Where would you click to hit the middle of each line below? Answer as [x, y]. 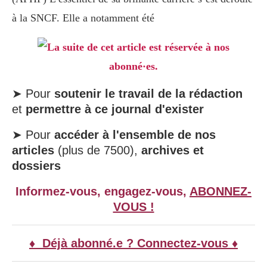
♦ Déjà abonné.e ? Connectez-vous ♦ [133, 243]
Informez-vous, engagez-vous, [103, 192]
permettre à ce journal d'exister [115, 109]
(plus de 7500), [98, 150]
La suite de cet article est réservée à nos [138, 47]
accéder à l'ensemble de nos [135, 135]
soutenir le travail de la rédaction [148, 94]
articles [33, 150]
